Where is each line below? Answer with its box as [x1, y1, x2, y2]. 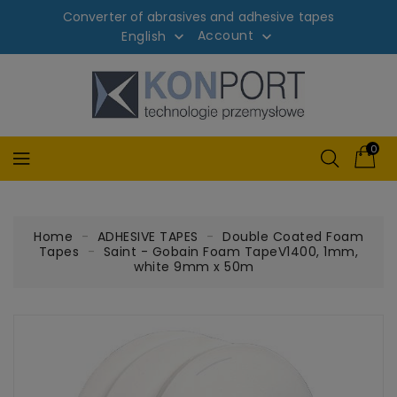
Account [197, 26, 258, 44]
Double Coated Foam [222, 227, 363, 245]
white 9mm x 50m [134, 257, 254, 276]
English [121, 27, 167, 45]
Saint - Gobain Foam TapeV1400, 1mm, [103, 242, 359, 261]
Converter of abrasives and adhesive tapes [62, 8, 335, 26]
